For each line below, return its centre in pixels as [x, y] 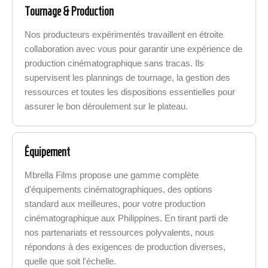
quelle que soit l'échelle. [71, 261]
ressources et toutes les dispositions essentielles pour [130, 92]
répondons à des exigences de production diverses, [125, 247]
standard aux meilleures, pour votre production [115, 204]
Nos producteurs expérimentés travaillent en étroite [124, 34]
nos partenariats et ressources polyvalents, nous [120, 233]
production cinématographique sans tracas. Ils [115, 63]
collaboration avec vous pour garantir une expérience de [134, 48]
